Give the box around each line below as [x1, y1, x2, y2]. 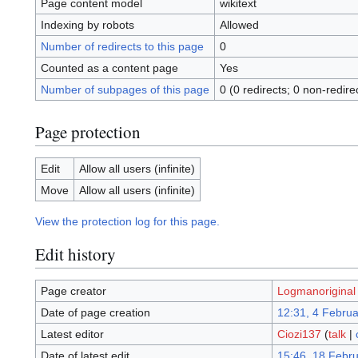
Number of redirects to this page [40, 40, 204, 54]
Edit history [35, 242, 116, 265]
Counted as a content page [40, 62, 178, 75]
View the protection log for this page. [35, 215, 220, 229]
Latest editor [40, 328, 104, 341]
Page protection [35, 120, 141, 143]
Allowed [219, 18, 259, 32]
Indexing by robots [40, 18, 134, 32]
